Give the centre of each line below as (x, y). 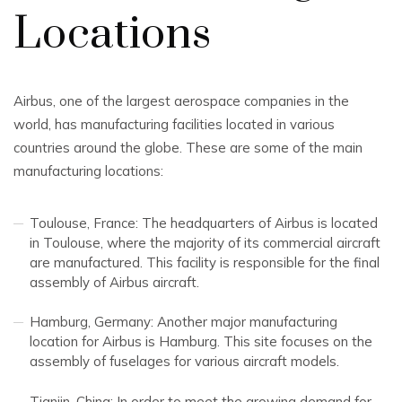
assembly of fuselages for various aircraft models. (184, 362)
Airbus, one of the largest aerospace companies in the (181, 101)
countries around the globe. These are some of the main (188, 148)
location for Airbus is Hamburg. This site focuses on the (201, 342)
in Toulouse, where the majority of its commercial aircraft (205, 242)
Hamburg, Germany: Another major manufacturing (184, 322)
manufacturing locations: (88, 171)
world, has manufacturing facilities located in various (174, 124)
